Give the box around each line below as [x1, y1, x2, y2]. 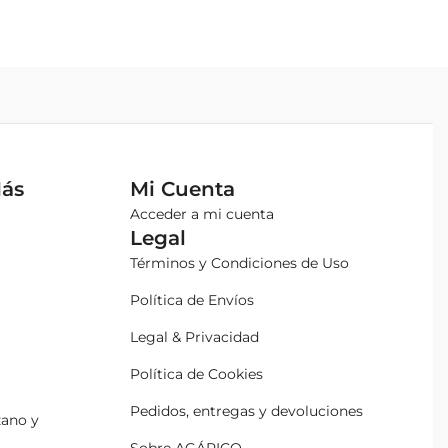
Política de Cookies [129, 365, 263, 383]
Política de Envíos [129, 291, 254, 309]
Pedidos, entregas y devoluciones [129, 402, 363, 420]
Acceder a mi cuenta [129, 205, 274, 223]
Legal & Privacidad [129, 328, 259, 346]
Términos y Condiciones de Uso [129, 254, 349, 272]
